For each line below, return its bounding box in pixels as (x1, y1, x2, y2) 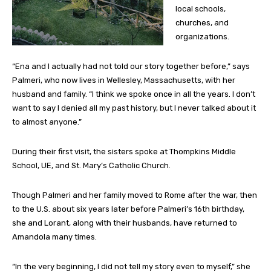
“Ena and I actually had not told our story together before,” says (12, 62, 250, 71)
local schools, (175, 4, 226, 14)
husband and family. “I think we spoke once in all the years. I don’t (12, 90, 255, 99)
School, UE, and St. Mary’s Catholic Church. (12, 161, 171, 171)
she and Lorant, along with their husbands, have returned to (12, 218, 237, 228)
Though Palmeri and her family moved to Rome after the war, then (12, 191, 257, 200)
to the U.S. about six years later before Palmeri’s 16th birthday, (12, 204, 244, 214)
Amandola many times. (12, 232, 97, 242)
